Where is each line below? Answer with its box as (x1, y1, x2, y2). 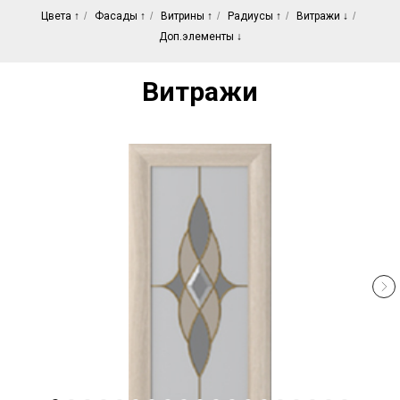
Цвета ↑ (40, 10, 79, 23)
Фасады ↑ (94, 10, 146, 23)
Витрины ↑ (160, 10, 212, 23)
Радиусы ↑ (227, 10, 281, 23)
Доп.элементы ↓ (158, 30, 242, 44)
